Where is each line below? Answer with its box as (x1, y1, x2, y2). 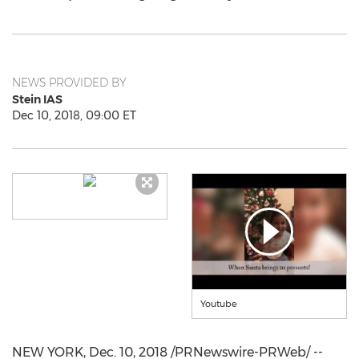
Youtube (200, 298, 237, 309)
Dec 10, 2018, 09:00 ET (12, 108, 136, 123)
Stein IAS (12, 92, 63, 107)
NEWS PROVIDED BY (12, 75, 127, 90)
